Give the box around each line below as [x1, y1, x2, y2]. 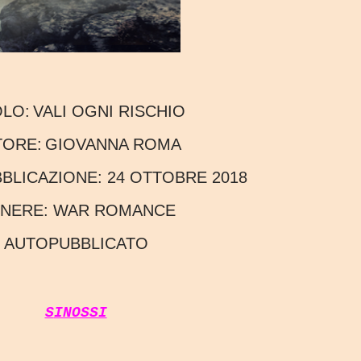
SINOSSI [53, 305, 107, 322]
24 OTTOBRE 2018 [106, 168, 247, 187]
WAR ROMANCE [48, 201, 176, 220]
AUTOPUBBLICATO [14, 234, 148, 253]
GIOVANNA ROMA [44, 135, 181, 154]
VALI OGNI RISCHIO [33, 102, 185, 121]
